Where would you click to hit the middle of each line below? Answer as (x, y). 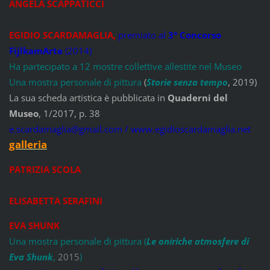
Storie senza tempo (187, 82)
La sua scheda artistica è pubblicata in (88, 97)
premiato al (142, 35)
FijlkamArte (36, 50)
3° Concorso (194, 35)
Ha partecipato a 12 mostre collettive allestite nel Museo (125, 66)
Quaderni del (197, 97)
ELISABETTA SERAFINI (55, 200)
